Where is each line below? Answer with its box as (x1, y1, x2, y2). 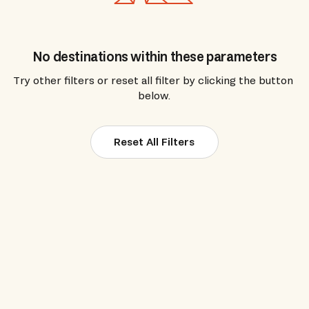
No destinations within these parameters (32, 48, 277, 65)
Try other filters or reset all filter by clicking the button (12, 73, 293, 87)
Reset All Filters (114, 134, 195, 148)
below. (138, 88, 171, 102)
